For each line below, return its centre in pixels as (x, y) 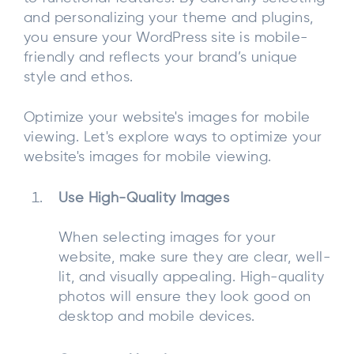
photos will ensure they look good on (185, 297)
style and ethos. (79, 77)
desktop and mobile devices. (157, 316)
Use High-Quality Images (144, 198)
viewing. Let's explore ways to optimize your (173, 138)
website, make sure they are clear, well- (194, 257)
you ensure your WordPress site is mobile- (166, 38)
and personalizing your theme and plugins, (169, 18)
